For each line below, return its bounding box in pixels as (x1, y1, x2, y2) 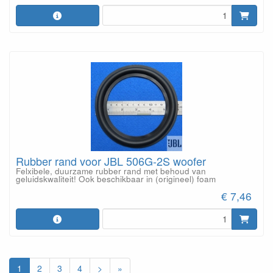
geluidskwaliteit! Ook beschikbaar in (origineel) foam (16, 172, 216, 185)
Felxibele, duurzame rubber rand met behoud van (16, 165, 206, 177)
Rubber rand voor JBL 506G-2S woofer (16, 152, 206, 169)
